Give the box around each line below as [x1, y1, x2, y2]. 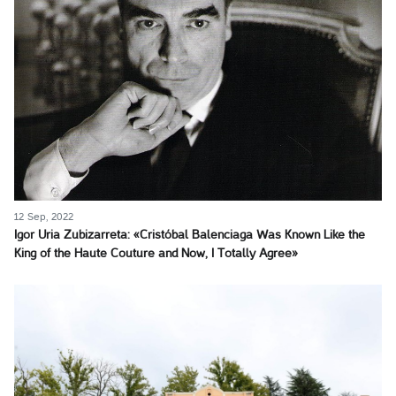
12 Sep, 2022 [14, 211, 73, 222]
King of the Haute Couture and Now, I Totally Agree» [14, 247, 298, 260]
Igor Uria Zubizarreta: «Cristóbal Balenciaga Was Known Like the [14, 229, 365, 241]
